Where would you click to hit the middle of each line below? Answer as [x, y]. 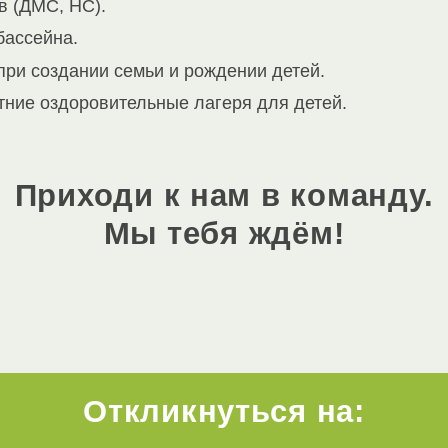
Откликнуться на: [224, 412]
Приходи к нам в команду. [224, 196]
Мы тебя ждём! [224, 234]
